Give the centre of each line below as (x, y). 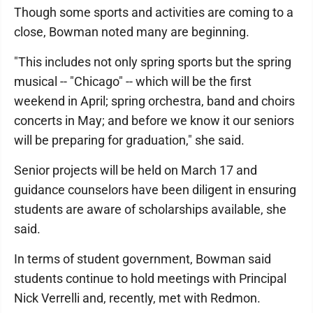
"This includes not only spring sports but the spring (153, 62)
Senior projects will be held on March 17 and (136, 170)
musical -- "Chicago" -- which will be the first (133, 81)
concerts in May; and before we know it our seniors (154, 121)
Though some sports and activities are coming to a (154, 12)
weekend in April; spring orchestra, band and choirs (154, 101)
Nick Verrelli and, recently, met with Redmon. (137, 298)
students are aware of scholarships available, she (150, 209)
